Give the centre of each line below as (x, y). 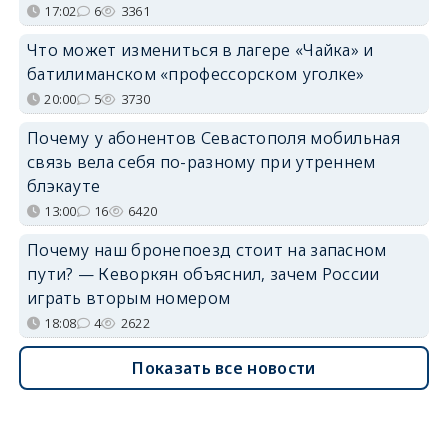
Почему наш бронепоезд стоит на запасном (206, 250)
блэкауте (63, 186)
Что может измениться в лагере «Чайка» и (200, 50)
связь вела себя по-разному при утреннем (201, 162)
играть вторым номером (128, 298)
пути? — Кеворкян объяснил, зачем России (203, 274)
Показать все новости (224, 368)
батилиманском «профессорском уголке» (195, 74)
